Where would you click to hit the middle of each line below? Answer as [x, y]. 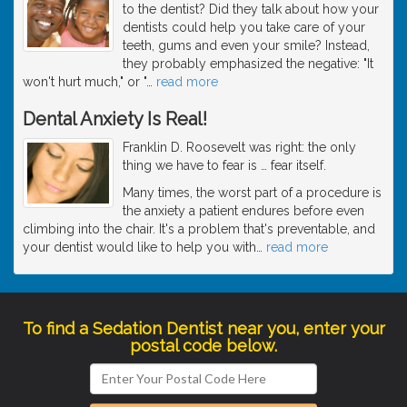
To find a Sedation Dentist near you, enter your [203, 328]
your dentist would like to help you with [139, 247]
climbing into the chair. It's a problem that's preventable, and [199, 228]
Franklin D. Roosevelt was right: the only [239, 147]
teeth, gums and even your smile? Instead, [246, 45]
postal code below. [203, 345]
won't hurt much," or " [84, 81]
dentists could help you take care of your [244, 27]
